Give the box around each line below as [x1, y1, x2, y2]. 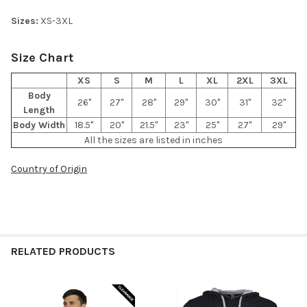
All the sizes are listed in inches [84, 134, 223, 146]
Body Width [13, 119, 65, 131]
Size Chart [11, 49, 73, 65]
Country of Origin [11, 162, 87, 175]
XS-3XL [38, 14, 75, 27]
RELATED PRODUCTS [11, 244, 115, 258]
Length [23, 103, 55, 116]
